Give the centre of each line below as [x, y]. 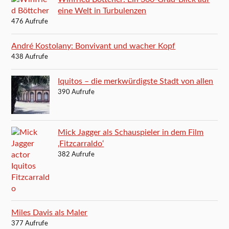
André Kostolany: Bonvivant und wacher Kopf [94, 46]
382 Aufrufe [76, 155]
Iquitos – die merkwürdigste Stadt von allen [136, 82]
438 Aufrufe [30, 57]
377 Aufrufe [30, 224]
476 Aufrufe [30, 22]
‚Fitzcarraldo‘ [81, 144]
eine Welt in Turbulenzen [102, 11]
